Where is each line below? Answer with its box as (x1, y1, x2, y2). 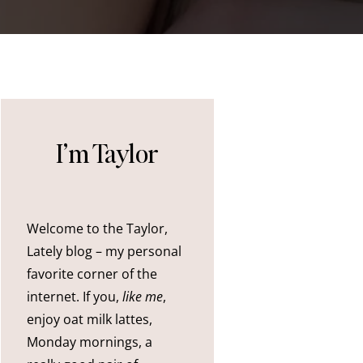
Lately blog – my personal (27, 242, 182, 261)
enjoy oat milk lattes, (27, 310, 153, 329)
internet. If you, (27, 288, 123, 306)
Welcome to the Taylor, (27, 220, 169, 238)
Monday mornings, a (27, 333, 153, 352)
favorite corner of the (27, 265, 158, 284)
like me (122, 288, 164, 306)
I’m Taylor (56, 136, 160, 170)
